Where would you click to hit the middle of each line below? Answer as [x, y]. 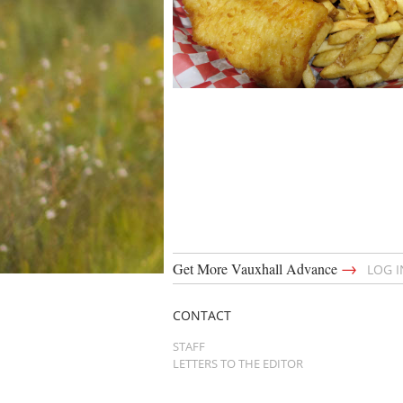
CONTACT [202, 316]
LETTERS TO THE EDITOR [238, 363]
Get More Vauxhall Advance [257, 269]
